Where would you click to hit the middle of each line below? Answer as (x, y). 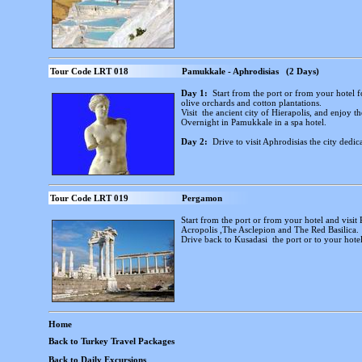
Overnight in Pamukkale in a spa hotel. (254, 122)
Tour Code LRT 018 (89, 71)
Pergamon (202, 198)
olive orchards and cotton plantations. (251, 103)
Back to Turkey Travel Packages (112, 341)
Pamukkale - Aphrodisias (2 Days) (250, 71)
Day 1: (194, 93)
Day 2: (194, 141)
